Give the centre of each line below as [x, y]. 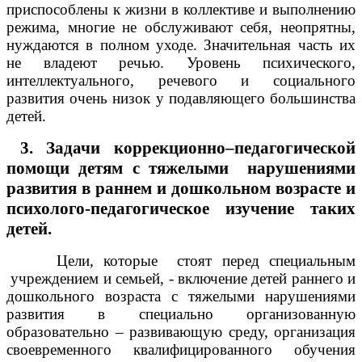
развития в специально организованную [181, 314]
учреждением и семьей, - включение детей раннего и [181, 279]
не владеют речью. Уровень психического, [181, 63]
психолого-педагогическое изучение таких [181, 209]
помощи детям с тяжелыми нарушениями [181, 168]
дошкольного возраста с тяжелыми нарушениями [181, 297]
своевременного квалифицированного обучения [181, 350]
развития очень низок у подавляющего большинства [181, 99]
